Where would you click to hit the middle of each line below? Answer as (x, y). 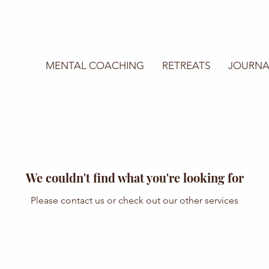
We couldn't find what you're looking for (134, 177)
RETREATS (186, 65)
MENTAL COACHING (95, 65)
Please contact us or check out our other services (134, 200)
